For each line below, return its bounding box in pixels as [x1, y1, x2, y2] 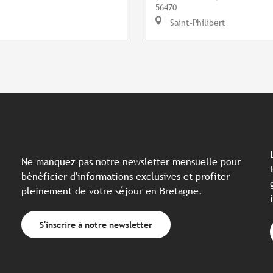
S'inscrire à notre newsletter [39, 219, 152, 230]
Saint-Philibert [168, 17, 225, 28]
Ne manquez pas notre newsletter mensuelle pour [21, 156, 241, 168]
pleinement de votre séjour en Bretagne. [21, 185, 202, 197]
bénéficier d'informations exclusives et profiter [21, 171, 230, 183]
